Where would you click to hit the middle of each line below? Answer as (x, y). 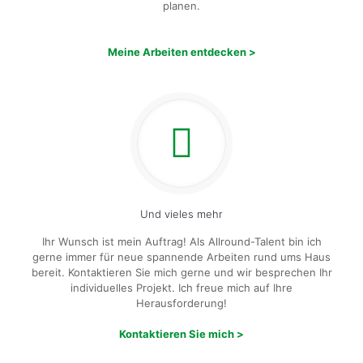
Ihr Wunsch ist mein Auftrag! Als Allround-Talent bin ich (181, 241)
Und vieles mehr (181, 214)
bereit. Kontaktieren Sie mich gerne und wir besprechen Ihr (181, 272)
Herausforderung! (181, 303)
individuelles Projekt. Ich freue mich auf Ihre (181, 288)
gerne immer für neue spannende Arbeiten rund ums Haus (181, 257)
